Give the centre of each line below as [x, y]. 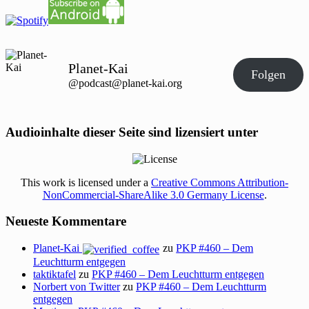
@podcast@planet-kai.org [125, 83]
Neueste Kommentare [66, 221]
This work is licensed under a [86, 182]
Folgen [269, 75]
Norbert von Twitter [77, 286]
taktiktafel [54, 274]
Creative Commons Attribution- [220, 182]
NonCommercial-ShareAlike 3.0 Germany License [153, 195]
